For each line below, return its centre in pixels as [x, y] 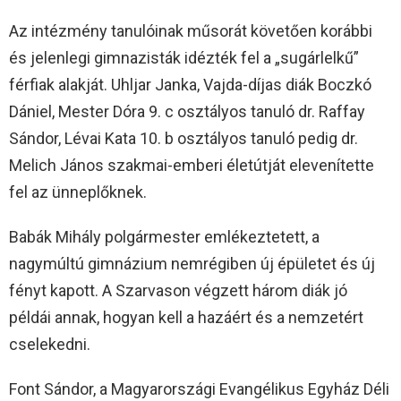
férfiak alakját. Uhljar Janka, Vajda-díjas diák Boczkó [190, 85]
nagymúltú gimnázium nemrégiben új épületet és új [192, 264]
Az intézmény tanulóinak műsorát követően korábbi [191, 31]
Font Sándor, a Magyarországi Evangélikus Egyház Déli [199, 389]
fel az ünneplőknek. [78, 192]
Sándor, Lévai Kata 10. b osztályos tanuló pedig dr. [183, 139]
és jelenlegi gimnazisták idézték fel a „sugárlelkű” [184, 58]
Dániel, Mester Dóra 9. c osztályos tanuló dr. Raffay [187, 112]
